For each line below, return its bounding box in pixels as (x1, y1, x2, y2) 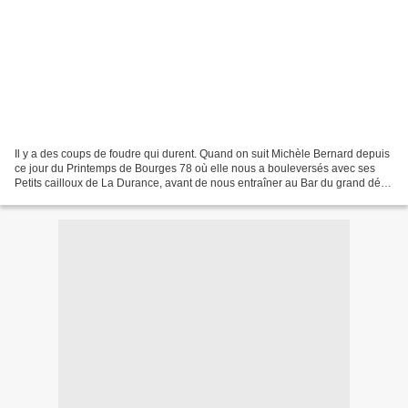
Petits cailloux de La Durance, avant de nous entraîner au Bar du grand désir (15, 176, 393, 189)
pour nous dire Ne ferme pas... (15, 190, 164, 204)
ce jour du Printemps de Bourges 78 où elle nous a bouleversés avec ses (15, 161, 375, 175)
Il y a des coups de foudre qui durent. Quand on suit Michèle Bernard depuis (15, 147, 390, 160)
